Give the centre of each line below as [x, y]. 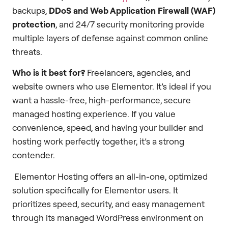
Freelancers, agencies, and [138, 73]
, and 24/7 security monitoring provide [130, 24]
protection [34, 24]
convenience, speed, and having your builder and [108, 128]
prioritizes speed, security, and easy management [108, 204]
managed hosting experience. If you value [94, 114]
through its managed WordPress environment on [108, 217]
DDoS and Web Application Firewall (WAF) [132, 10]
